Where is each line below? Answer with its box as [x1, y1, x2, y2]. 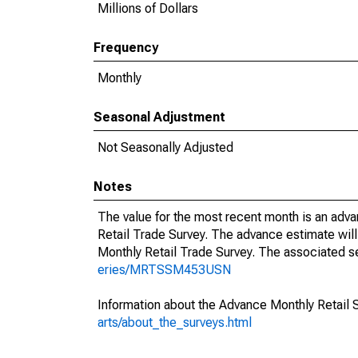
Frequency [93, 40, 158, 55]
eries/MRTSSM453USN [97, 262, 231, 277]
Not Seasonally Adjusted [97, 140, 233, 155]
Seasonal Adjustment [93, 109, 225, 125]
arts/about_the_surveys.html [97, 315, 252, 330]
